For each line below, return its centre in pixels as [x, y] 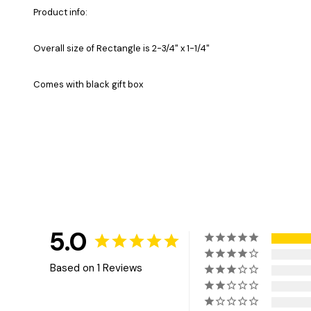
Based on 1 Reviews [96, 268]
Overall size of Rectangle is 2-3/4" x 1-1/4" [121, 48]
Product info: [60, 12]
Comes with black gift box [88, 84]
